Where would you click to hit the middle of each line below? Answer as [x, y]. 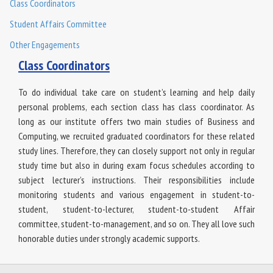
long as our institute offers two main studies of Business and [136, 121]
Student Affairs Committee [58, 23]
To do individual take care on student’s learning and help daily [136, 92]
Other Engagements [45, 44]
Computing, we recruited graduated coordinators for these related [136, 136]
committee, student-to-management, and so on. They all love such [136, 223]
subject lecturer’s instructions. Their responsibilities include [136, 179]
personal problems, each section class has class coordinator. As [136, 106]
